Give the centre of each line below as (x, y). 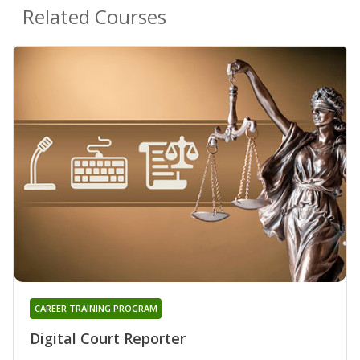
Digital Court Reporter (108, 339)
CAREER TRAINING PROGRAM (96, 309)
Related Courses (94, 16)
